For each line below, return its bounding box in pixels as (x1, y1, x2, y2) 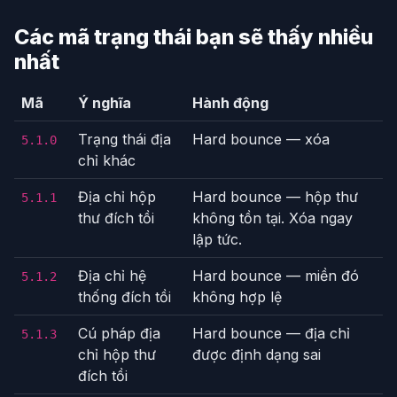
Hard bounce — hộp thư (192, 188, 358, 206)
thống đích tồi (78, 288, 171, 307)
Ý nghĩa (78, 94, 131, 113)
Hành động (192, 94, 269, 113)
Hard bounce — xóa (192, 130, 330, 149)
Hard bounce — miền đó (192, 267, 359, 285)
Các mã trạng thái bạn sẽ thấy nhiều (14, 24, 373, 51)
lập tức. (192, 230, 242, 249)
